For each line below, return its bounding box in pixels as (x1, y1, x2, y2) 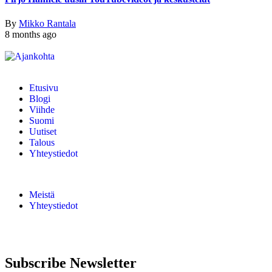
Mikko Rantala (19, 18, 76, 29)
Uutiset (29, 126, 56, 137)
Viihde (29, 104, 55, 115)
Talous (29, 137, 55, 148)
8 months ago (5, 29, 56, 39)
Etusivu (29, 82, 58, 93)
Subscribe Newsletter (5, 254, 137, 271)
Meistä (29, 189, 55, 200)
